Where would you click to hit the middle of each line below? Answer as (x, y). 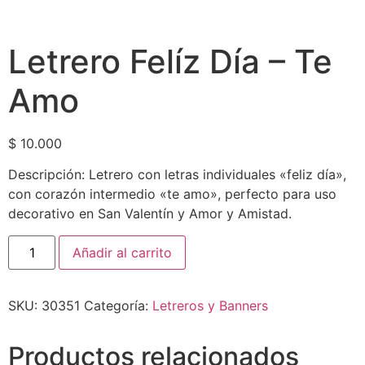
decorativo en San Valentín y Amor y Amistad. (150, 214)
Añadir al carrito (123, 252)
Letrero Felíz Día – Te (170, 61)
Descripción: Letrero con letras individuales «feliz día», (177, 175)
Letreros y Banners (210, 305)
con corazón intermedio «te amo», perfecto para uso (172, 194)
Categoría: (118, 305)
